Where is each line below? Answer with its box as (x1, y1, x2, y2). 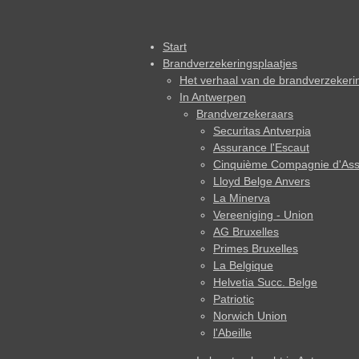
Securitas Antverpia (213, 124, 311, 138)
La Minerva (213, 192, 270, 205)
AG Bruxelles (213, 225, 279, 239)
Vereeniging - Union (213, 208, 313, 222)
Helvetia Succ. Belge (213, 276, 317, 289)
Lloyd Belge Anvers (213, 175, 310, 188)
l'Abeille (213, 326, 252, 340)
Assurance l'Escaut (213, 141, 309, 155)
